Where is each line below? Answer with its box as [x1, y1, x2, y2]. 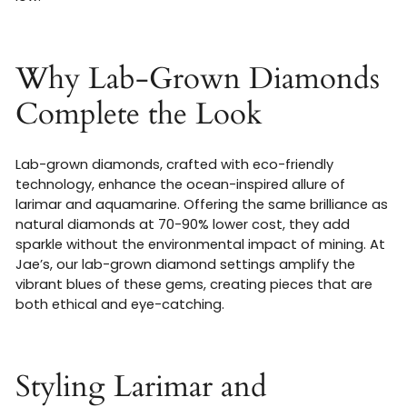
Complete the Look [15, 94, 263, 135]
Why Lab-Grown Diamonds [15, 58, 380, 100]
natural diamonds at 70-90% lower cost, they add [15, 215, 350, 234]
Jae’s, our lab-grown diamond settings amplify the [15, 255, 355, 274]
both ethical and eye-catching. [15, 295, 224, 314]
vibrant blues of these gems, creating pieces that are [15, 275, 372, 294]
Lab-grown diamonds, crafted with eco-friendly [15, 155, 333, 174]
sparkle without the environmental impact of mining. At [15, 235, 385, 254]
